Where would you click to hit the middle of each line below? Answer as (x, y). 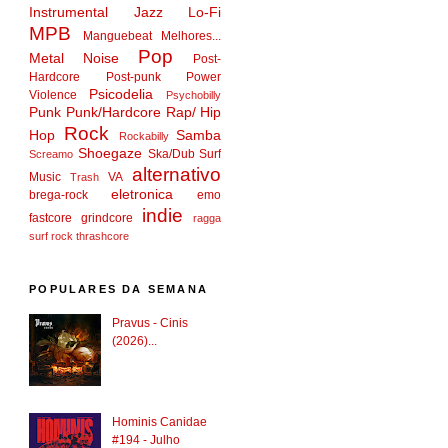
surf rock (51, 236)
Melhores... (191, 36)
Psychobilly (194, 95)
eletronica (142, 194)
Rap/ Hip (193, 112)
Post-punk (133, 77)
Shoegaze (109, 153)
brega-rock (59, 195)
